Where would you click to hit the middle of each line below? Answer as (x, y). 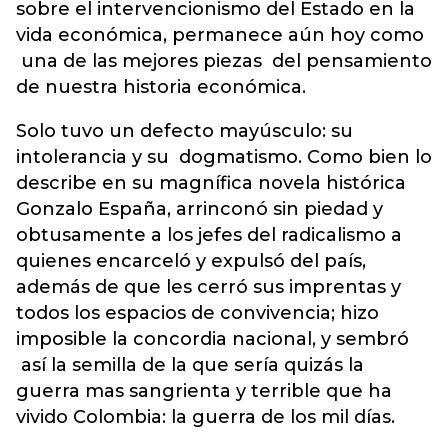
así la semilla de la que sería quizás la (190, 365)
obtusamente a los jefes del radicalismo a (209, 235)
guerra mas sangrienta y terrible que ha (204, 391)
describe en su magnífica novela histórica (211, 183)
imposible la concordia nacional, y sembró (212, 339)
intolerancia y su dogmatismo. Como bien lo (224, 157)
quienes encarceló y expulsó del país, (191, 261)
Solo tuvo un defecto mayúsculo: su (184, 131)
